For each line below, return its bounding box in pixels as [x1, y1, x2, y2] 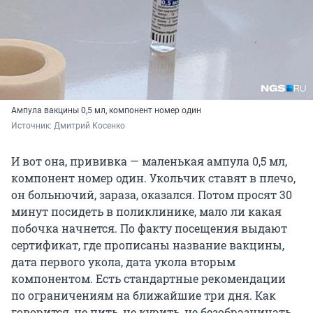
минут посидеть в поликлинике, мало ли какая [11, 203, 282, 219]
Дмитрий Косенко [54, 120, 125, 131]
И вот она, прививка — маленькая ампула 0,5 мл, [11, 153, 287, 168]
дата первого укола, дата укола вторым [11, 254, 235, 269]
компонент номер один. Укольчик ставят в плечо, [11, 170, 296, 185]
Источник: [11, 120, 54, 131]
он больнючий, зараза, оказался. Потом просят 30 [11, 187, 292, 202]
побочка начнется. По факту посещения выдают [11, 220, 287, 235]
